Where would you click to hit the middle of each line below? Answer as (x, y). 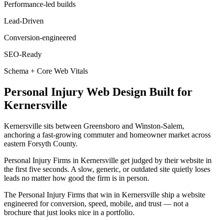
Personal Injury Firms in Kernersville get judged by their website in (108, 160)
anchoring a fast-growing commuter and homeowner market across (107, 135)
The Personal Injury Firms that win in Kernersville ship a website (105, 194)
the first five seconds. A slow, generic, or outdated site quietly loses (107, 169)
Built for (169, 92)
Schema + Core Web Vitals (46, 71)
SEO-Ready (23, 54)
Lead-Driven (24, 21)
